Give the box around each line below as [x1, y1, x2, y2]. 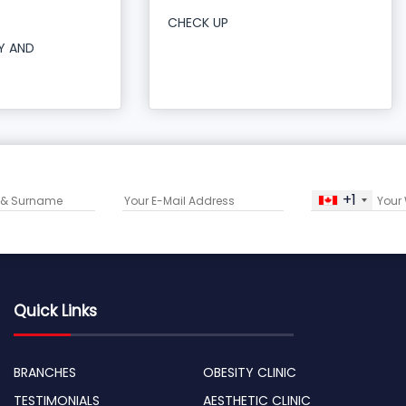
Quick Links [14, 300, 97, 323]
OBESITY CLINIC [203, 363, 296, 382]
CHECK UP [168, 14, 229, 33]
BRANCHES [14, 363, 76, 382]
